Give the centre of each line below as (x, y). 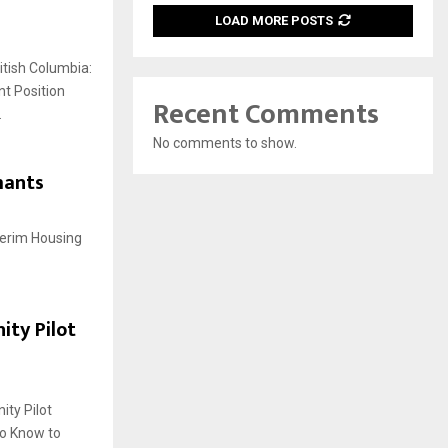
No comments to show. (225, 142)
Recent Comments (266, 114)
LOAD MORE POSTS (274, 20)
